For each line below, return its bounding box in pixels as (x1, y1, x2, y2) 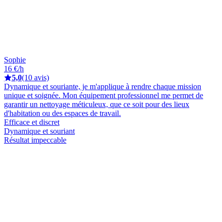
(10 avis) (22, 73, 49, 82)
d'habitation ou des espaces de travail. (4, 109, 121, 117)
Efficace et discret (4, 117, 59, 126)
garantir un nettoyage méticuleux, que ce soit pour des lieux (4, 100, 189, 109)
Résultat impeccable (4, 135, 66, 144)
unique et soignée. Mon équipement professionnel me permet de (4, 91, 203, 100)
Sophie (4, 55, 26, 64)
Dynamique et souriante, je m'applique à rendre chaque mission (4, 82, 201, 91)
